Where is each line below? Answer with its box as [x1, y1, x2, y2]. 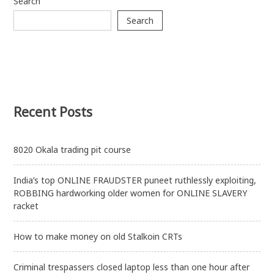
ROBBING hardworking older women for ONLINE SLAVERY [13, 187, 248, 199]
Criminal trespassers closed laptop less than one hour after [13, 261, 250, 273]
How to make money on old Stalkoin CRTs [13, 230, 183, 242]
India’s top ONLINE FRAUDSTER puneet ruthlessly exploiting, [13, 174, 257, 186]
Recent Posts [13, 103, 93, 120]
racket [13, 199, 39, 212]
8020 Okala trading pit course [13, 143, 131, 155]
